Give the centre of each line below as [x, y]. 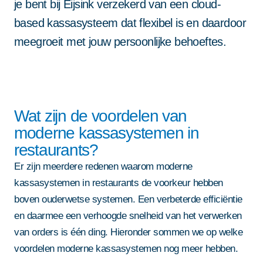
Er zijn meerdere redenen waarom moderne [103, 166]
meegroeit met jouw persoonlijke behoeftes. [120, 41]
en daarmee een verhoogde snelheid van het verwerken [128, 215]
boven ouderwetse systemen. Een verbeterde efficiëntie [128, 199]
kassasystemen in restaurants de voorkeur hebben [119, 183]
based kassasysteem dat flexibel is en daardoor [130, 23]
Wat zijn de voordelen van [101, 116]
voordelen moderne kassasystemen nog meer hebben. [126, 248]
